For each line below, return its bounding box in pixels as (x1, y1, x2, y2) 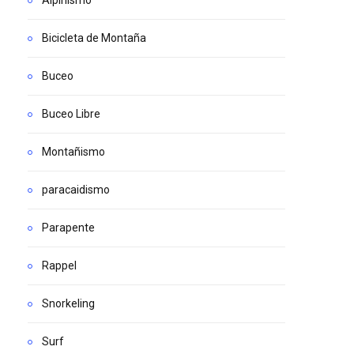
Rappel (42, 259, 77, 272)
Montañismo (42, 145, 105, 158)
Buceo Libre (42, 107, 100, 120)
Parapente (42, 221, 95, 234)
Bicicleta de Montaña (42, 32, 146, 44)
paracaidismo (42, 183, 110, 196)
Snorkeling (42, 297, 95, 310)
